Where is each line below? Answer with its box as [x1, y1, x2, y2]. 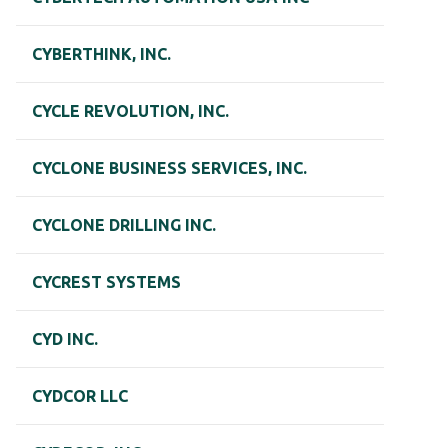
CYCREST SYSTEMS [32, 273, 181, 292]
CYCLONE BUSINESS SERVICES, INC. [32, 159, 307, 178]
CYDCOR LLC [32, 387, 128, 406]
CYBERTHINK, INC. [32, 45, 171, 64]
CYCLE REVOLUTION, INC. [32, 102, 229, 121]
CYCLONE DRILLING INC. [32, 216, 216, 235]
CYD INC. [32, 330, 98, 349]
